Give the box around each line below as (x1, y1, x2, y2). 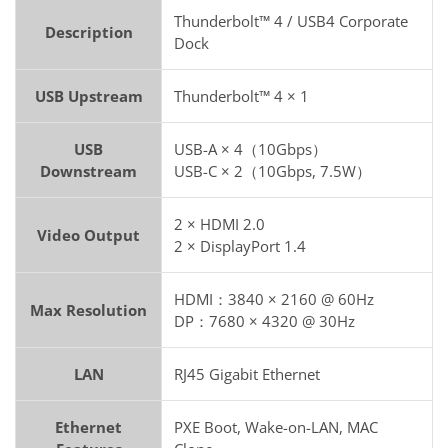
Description (44, 22, 133, 43)
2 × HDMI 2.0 (174, 214, 265, 235)
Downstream (40, 161, 137, 182)
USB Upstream (34, 86, 143, 107)
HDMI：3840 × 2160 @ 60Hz (174, 289, 374, 310)
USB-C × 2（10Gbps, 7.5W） (174, 161, 371, 182)
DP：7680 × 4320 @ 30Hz (174, 311, 355, 332)
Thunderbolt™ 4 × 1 (174, 86, 309, 107)
